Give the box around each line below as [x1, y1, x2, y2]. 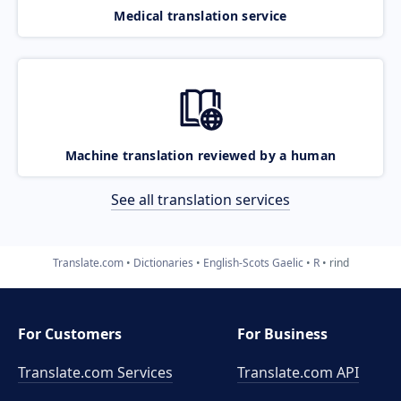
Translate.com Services [18, 363, 173, 382]
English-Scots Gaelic [202, 254, 303, 270]
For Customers [18, 324, 122, 344]
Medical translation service [114, 6, 287, 24]
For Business [237, 324, 328, 344]
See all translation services [111, 189, 290, 209]
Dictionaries [132, 254, 193, 270]
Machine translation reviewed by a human [64, 146, 337, 164]
